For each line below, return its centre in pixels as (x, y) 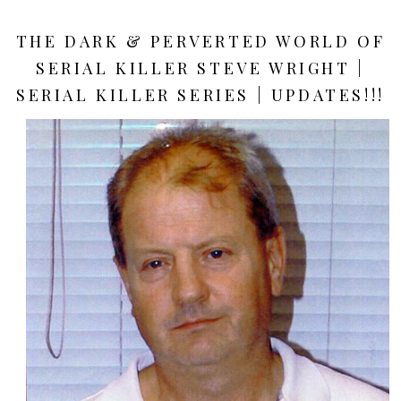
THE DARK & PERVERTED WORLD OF (200, 41)
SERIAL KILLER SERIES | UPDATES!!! (200, 94)
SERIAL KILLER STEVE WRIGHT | (200, 68)
